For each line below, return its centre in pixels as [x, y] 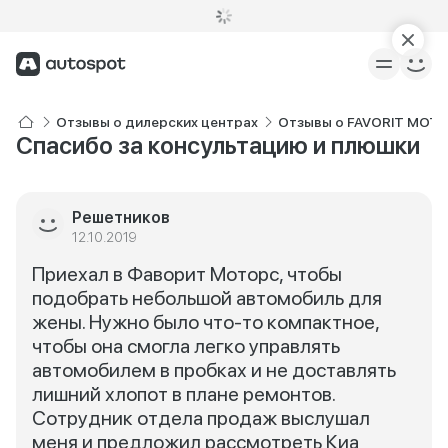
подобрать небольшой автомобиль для [207, 298]
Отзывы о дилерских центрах [157, 122]
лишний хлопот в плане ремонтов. [183, 394]
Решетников [121, 217]
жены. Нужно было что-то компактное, [205, 322]
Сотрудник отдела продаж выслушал [201, 418]
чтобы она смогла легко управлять [186, 346]
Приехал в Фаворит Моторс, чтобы [187, 274]
